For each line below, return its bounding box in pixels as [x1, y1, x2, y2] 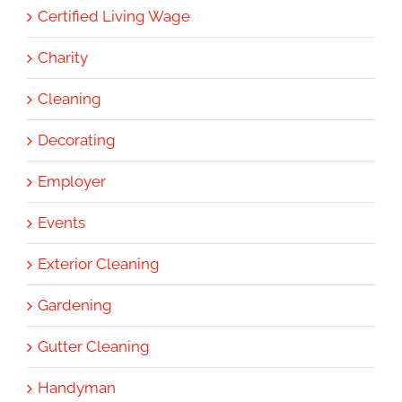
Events [38, 213, 85, 232]
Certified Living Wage [38, 6, 190, 25]
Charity [38, 48, 88, 66]
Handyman [38, 378, 116, 397]
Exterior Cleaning [38, 254, 160, 273]
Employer [38, 171, 106, 190]
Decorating [38, 130, 116, 149]
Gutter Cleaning [38, 336, 150, 355]
